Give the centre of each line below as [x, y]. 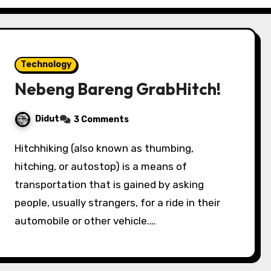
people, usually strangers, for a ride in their [118, 203]
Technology [46, 64]
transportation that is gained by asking [109, 184]
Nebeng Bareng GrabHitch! [118, 89]
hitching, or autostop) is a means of [101, 166]
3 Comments [102, 119]
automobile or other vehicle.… [86, 221]
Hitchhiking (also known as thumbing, [18, 148]
